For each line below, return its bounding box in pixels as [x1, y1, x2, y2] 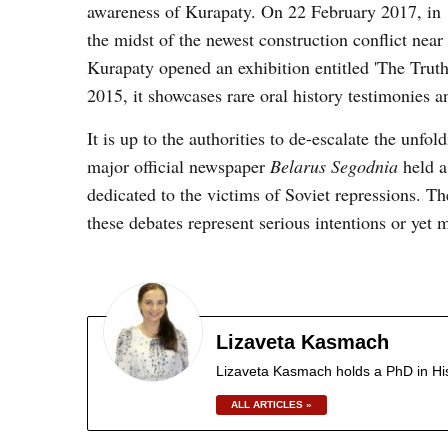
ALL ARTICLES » [231, 399, 312, 410]
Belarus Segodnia [265, 154, 398, 178]
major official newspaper [87, 154, 265, 178]
